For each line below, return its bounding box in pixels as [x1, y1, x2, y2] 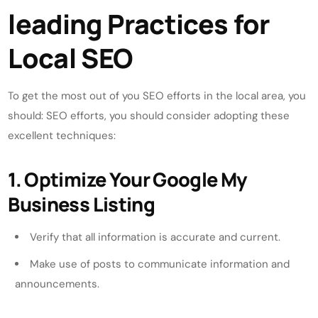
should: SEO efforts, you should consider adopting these [8, 108, 290, 123]
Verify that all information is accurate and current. [30, 229, 281, 244]
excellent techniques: [8, 128, 116, 143]
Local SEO [8, 39, 133, 76]
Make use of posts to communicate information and [30, 256, 290, 271]
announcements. [15, 276, 100, 291]
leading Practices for [8, 5, 270, 42]
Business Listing [8, 190, 155, 217]
